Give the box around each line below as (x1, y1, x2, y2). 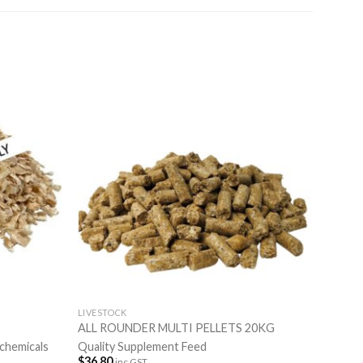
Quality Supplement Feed (77, 340, 207, 354)
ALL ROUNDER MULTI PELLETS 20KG (77, 321, 275, 335)
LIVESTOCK (77, 307, 127, 318)
